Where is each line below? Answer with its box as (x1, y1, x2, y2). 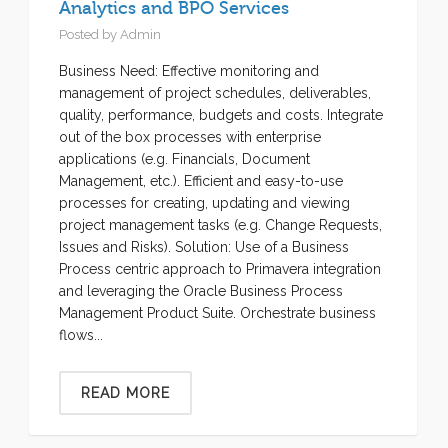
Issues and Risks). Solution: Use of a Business (59, 239, 349, 255)
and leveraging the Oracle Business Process (59, 283, 343, 299)
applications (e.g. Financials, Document (59, 151, 310, 167)
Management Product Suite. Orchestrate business (59, 305, 376, 321)
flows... (59, 327, 103, 343)
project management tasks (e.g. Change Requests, (59, 217, 382, 233)
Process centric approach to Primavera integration (59, 261, 381, 277)
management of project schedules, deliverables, (59, 85, 371, 101)
